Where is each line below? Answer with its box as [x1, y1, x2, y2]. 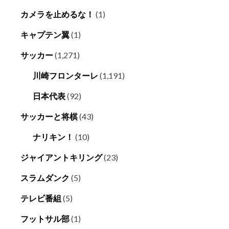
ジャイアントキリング [20, 152, 102, 163]
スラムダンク [20, 173, 70, 183]
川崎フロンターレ [33, 71, 98, 81]
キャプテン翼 [20, 30, 70, 40]
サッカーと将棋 [20, 111, 78, 122]
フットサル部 [20, 214, 70, 224]
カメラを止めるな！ [20, 9, 94, 19]
